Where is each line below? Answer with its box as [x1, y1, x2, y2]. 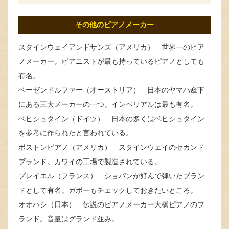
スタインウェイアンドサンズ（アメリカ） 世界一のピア [18, 42, 204, 51]
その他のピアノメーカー [75, 20, 154, 29]
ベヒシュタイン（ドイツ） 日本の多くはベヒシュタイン [18, 114, 204, 123]
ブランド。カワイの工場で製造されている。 [18, 157, 162, 166]
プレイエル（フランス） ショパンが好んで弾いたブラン [18, 171, 204, 180]
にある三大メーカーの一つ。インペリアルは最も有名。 [18, 100, 197, 108]
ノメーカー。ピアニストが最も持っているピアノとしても [18, 57, 204, 65]
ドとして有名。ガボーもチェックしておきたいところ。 [18, 186, 197, 194]
